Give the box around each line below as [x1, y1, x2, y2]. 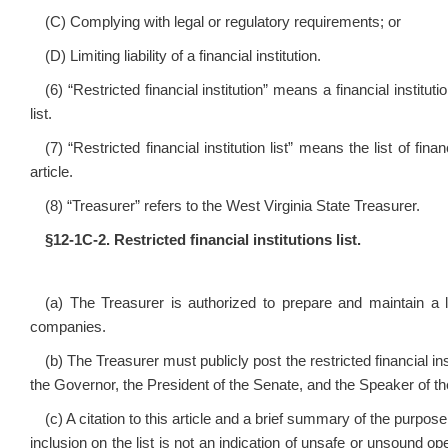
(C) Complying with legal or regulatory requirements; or [45, 14, 401, 30]
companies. [30, 319, 106, 335]
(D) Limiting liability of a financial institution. [45, 48, 321, 64]
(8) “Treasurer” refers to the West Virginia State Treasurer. [45, 198, 420, 214]
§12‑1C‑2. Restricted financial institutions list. [45, 232, 361, 248]
